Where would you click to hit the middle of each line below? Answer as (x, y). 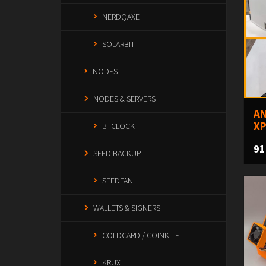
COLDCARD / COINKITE (141, 235)
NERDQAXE (121, 17)
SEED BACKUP (117, 153)
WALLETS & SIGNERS (127, 208)
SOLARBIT (118, 44)
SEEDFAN (118, 180)
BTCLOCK (118, 126)
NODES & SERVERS (124, 99)
